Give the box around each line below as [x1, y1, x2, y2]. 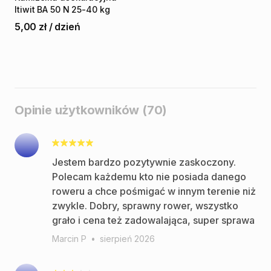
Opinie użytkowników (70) [15, 103, 168, 117]
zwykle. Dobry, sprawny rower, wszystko [52, 200, 238, 212]
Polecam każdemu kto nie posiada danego [52, 171, 246, 183]
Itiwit [15, 4, 35, 15]
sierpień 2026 [100, 233, 155, 244]
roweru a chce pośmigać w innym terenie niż [52, 185, 256, 197]
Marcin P [52, 233, 87, 244]
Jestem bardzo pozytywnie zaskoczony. [52, 156, 236, 168]
